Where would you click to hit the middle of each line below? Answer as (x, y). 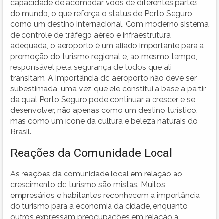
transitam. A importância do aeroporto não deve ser (103, 78)
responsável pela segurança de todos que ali (91, 67)
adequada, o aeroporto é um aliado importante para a (107, 45)
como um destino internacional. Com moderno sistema (109, 24)
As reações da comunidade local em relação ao (96, 174)
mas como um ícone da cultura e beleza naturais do (104, 121)
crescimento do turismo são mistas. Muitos (88, 184)
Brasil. (21, 131)
